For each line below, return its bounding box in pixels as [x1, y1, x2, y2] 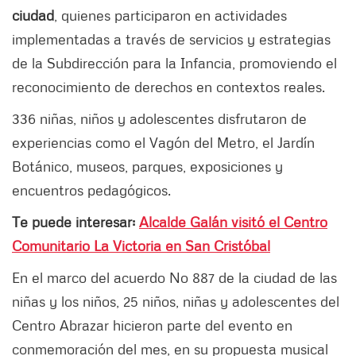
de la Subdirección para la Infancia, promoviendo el [12, 54, 337, 72]
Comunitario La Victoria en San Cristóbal [12, 237, 270, 255]
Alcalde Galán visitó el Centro [139, 213, 327, 231]
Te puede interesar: [12, 213, 139, 231]
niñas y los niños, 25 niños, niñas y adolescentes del [12, 292, 339, 311]
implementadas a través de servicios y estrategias [12, 30, 331, 48]
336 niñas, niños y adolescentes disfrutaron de [12, 110, 307, 128]
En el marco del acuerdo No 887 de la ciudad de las [12, 269, 337, 287]
